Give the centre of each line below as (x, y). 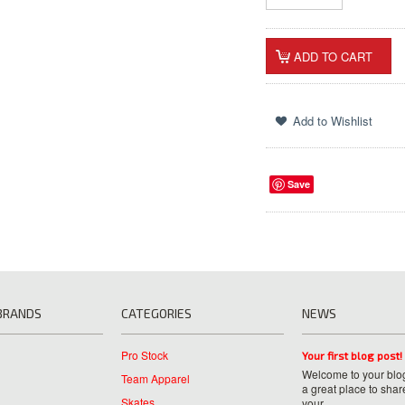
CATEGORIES (156, 313)
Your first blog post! (352, 355)
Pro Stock (145, 355)
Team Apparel (155, 378)
